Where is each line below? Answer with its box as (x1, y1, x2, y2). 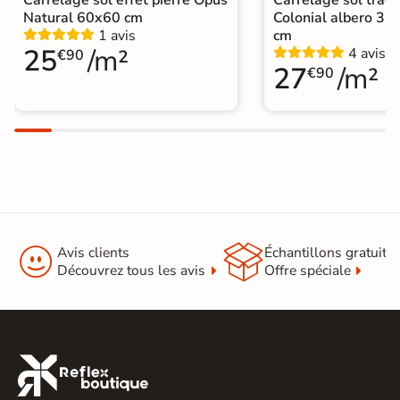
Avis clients (57, 242, 129, 262)
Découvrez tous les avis (57, 260, 205, 280)
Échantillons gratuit (263, 242, 387, 262)
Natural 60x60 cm (23, 7, 143, 28)
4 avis (348, 43, 386, 63)
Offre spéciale (263, 260, 351, 280)
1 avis (98, 25, 136, 46)
